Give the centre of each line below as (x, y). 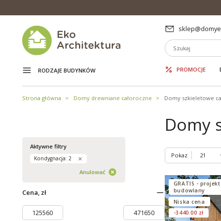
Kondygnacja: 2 (53, 159)
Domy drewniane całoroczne (112, 98)
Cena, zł (34, 192)
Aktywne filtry (48, 146)
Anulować (93, 172)
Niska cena (189, 202)
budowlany (189, 190)
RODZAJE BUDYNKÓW (67, 71)
